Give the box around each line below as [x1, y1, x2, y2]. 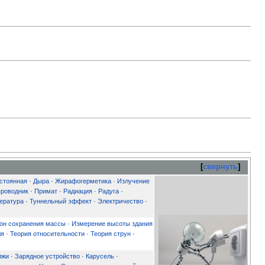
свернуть [203, 163, 238, 172]
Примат [34, 188, 57, 195]
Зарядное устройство [15, 253, 80, 260]
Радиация [63, 188, 92, 195]
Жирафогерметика [55, 177, 111, 185]
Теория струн [91, 230, 131, 238]
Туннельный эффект [30, 198, 92, 205]
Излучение [117, 177, 150, 185]
